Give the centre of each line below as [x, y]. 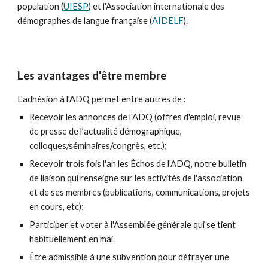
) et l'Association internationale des [157, 6]
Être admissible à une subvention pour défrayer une [130, 257]
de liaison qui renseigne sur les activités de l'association [136, 178]
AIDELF [168, 21]
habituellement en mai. [73, 239]
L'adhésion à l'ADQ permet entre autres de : [102, 99]
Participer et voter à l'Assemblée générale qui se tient [133, 225]
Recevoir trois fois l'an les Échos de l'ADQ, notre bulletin [138, 164]
